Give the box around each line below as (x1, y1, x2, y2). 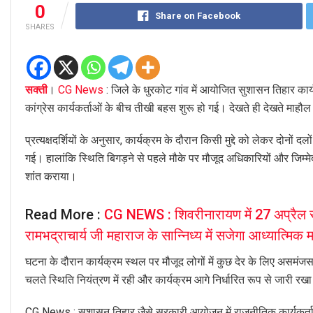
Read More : (25, 206, 104, 224)
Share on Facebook (154, 10, 240, 21)
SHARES (25, 22, 54, 31)
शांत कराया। (25, 169, 77, 183)
